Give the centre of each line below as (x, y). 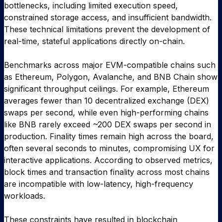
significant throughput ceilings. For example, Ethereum (107, 89)
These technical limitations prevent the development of (107, 29)
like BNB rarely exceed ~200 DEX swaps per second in (108, 125)
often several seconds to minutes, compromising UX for (109, 148)
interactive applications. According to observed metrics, (108, 160)
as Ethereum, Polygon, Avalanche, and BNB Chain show (111, 77)
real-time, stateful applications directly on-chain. (94, 41)
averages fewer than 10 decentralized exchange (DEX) (107, 101)
